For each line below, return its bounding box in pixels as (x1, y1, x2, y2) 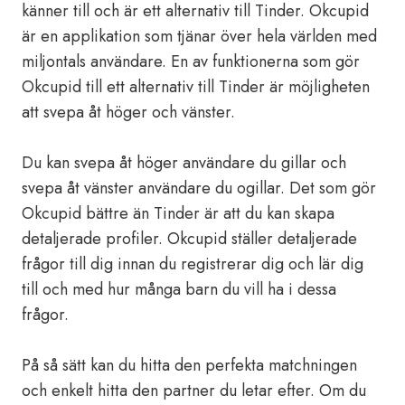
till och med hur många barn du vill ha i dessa (22, 278, 336, 301)
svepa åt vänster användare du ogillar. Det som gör (22, 176, 376, 200)
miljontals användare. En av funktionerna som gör (22, 50, 360, 73)
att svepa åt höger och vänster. (22, 100, 235, 124)
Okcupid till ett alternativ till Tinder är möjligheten (22, 75, 370, 99)
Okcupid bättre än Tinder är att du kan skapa (22, 202, 334, 225)
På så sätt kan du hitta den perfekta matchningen (22, 353, 357, 377)
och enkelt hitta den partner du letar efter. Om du (22, 379, 366, 402)
